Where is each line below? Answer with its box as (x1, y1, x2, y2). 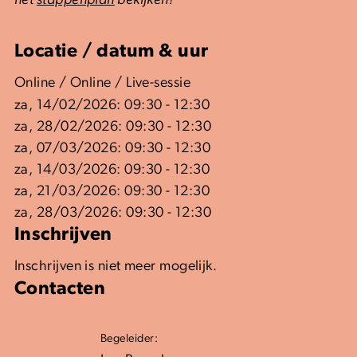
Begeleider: (100, 332, 158, 345)
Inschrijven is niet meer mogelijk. (14, 258, 218, 274)
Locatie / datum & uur (14, 41, 209, 61)
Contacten (14, 279, 106, 299)
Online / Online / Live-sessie (14, 75, 191, 91)
